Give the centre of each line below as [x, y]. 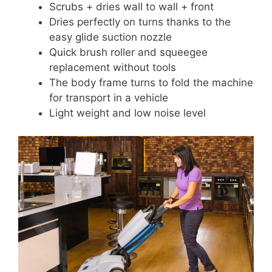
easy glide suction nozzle [110, 37]
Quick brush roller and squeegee [128, 52]
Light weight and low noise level [127, 113]
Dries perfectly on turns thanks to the [140, 22]
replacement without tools [113, 67]
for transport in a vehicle [109, 97]
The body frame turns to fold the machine [151, 82]
